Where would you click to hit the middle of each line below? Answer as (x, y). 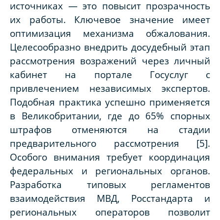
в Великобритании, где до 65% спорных (110, 115)
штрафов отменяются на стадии (110, 129)
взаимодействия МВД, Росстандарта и (110, 198)
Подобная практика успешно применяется (110, 102)
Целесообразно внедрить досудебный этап (110, 47)
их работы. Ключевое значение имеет (110, 19)
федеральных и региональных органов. (110, 170)
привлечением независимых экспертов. (110, 88)
